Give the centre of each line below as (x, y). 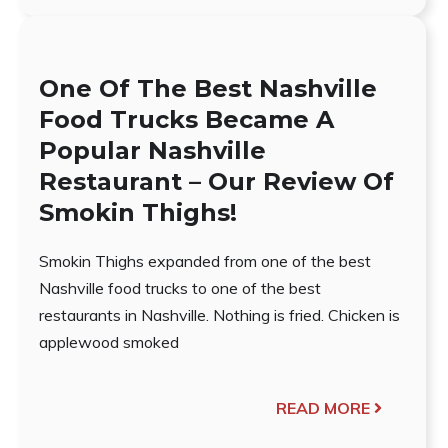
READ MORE (322, 407)
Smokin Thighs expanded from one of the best (205, 260)
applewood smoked (109, 341)
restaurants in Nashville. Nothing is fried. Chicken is (220, 314)
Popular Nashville (153, 150)
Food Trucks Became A (187, 119)
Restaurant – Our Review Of (217, 181)
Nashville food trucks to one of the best (180, 287)
